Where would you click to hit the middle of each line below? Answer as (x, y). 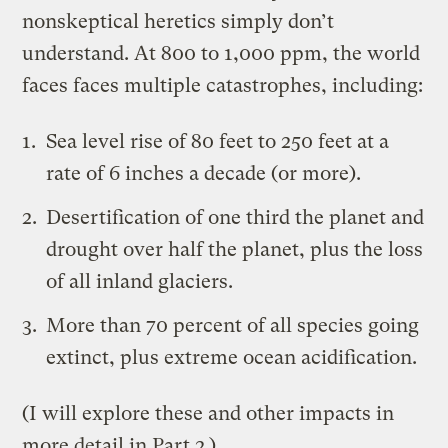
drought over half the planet (173, 249)
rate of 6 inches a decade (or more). (204, 173)
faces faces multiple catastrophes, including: (223, 85)
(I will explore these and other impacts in (208, 413)
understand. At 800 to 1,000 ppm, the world (221, 53)
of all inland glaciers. (140, 281)
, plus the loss (361, 249)
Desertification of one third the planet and (235, 217)
